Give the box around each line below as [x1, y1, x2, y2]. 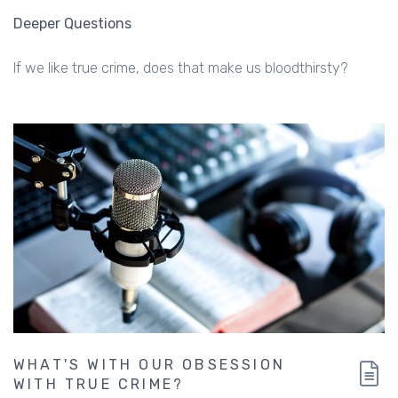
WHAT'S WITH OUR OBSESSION [13, 355, 286, 373]
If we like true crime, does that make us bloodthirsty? [13, 60, 347, 77]
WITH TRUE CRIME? [13, 375, 185, 393]
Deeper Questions [13, 15, 131, 33]
